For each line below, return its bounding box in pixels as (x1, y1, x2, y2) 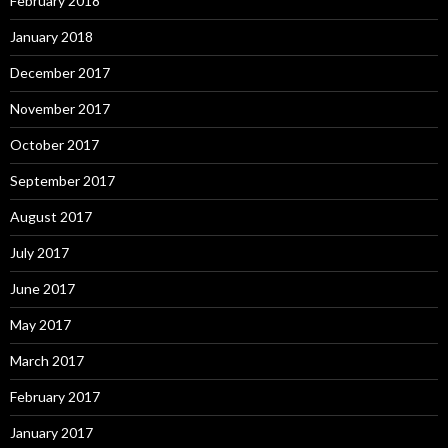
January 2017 (10, 423, 93, 441)
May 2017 (10, 315, 71, 333)
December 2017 (10, 63, 110, 81)
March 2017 (10, 351, 84, 369)
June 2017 (10, 279, 75, 297)
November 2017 (10, 99, 110, 117)
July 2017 (10, 243, 69, 261)
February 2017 (10, 387, 100, 405)
